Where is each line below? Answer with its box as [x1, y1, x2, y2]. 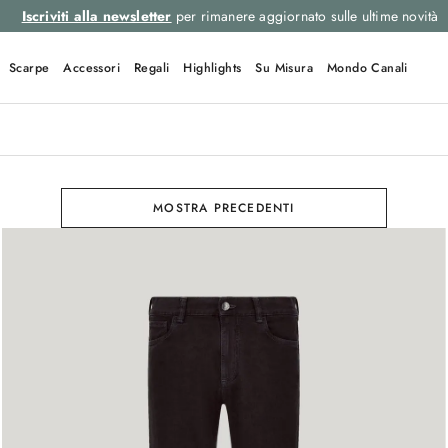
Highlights [183, 59, 242, 77]
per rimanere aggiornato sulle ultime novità [171, 6, 439, 26]
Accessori [63, 59, 121, 77]
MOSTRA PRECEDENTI [153, 198, 295, 217]
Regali [134, 59, 170, 77]
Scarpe [9, 59, 50, 77]
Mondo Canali [327, 59, 408, 77]
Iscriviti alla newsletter [21, 6, 172, 26]
